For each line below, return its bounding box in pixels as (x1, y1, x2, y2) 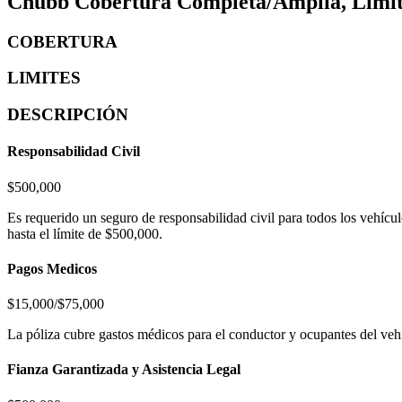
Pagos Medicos (7, 260, 97, 276)
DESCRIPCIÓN (7, 105, 128, 125)
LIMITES (7, 68, 81, 88)
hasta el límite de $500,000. (7, 225, 162, 241)
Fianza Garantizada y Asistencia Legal (7, 362, 240, 378)
